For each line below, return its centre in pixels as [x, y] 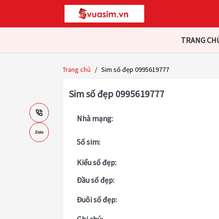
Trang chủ [77, 70]
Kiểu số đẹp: [97, 163]
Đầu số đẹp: [96, 180]
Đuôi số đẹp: [97, 200]
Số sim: [88, 142]
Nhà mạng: [95, 119]
